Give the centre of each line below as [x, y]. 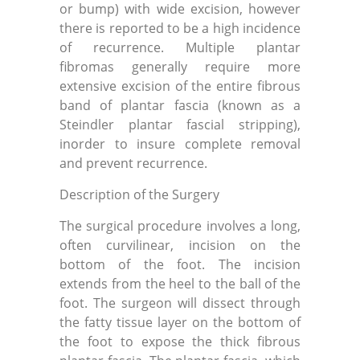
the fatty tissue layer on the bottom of [180, 322]
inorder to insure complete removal [180, 144]
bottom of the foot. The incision [180, 264]
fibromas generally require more [180, 67]
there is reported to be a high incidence [180, 28]
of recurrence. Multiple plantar [180, 47]
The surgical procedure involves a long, [180, 226]
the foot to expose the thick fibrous [180, 342]
